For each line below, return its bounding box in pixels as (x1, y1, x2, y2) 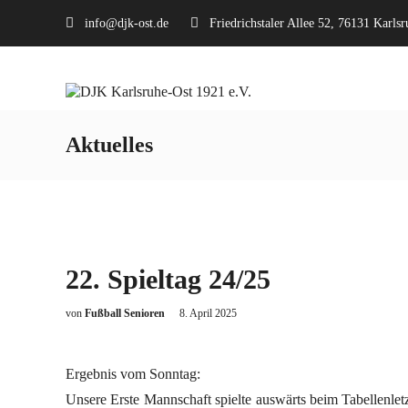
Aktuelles (66, 133, 153, 157)
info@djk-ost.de (85, 16, 168, 30)
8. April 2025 (179, 307, 237, 320)
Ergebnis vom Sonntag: (66, 366, 200, 382)
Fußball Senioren (85, 307, 168, 320)
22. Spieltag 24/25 (66, 264, 270, 294)
